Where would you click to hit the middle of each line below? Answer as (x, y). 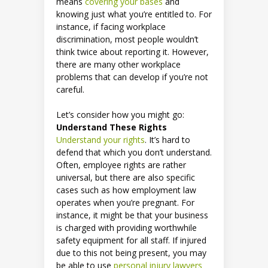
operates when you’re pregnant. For (125, 202)
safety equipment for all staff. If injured (131, 240)
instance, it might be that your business (132, 215)
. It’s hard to (167, 139)
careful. (71, 89)
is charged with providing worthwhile (127, 227)
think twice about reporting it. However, (133, 51)
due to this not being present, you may (131, 252)
